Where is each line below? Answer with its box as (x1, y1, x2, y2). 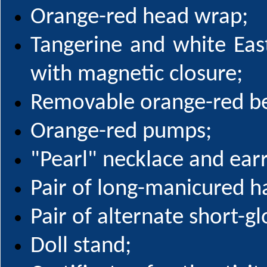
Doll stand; (30, 235, 131, 258)
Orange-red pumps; (30, 120, 212, 144)
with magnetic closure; (30, 63, 243, 86)
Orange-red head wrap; (30, 6, 248, 29)
